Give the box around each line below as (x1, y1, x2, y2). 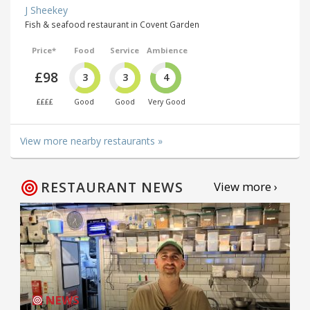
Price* (31, 45, 56, 56)
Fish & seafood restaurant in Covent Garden (25, 19, 199, 30)
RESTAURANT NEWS (41, 177, 183, 197)
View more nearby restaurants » (20, 134, 163, 147)
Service (110, 45, 140, 56)
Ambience (146, 45, 188, 56)
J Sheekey (25, 3, 68, 17)
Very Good (148, 96, 185, 107)
